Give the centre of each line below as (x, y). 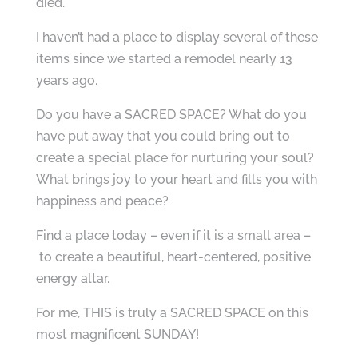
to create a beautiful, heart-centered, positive (173, 257)
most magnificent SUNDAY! (117, 334)
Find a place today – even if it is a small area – (173, 235)
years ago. (66, 80)
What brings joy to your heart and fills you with (176, 179)
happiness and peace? (102, 201)
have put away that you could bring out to (163, 136)
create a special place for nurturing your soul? (175, 158)
